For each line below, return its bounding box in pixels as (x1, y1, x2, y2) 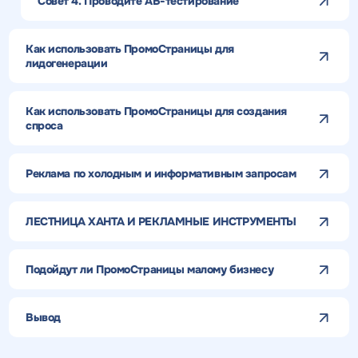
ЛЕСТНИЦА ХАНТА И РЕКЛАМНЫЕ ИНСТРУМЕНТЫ (25, 214, 297, 229)
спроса (25, 118, 63, 133)
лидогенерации (25, 56, 108, 71)
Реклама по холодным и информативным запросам (25, 166, 296, 181)
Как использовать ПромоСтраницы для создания (25, 104, 287, 119)
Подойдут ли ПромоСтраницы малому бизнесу (25, 262, 274, 277)
